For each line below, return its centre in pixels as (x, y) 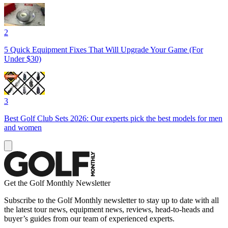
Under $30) (23, 59)
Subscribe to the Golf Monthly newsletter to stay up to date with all (111, 200)
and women (23, 127)
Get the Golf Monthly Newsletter (57, 183)
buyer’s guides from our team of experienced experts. (89, 218)
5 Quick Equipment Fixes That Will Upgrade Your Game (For (104, 49)
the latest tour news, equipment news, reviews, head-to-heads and (109, 209)
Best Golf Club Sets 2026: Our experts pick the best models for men (113, 118)
